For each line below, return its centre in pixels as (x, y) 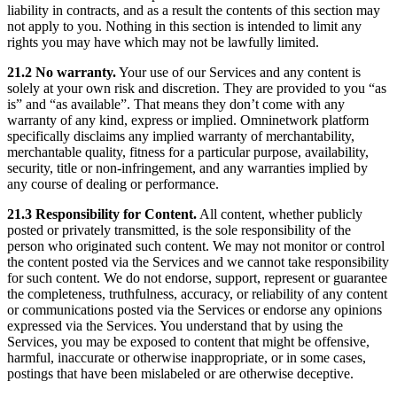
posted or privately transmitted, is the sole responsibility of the (179, 230)
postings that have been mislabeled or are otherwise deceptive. (180, 374)
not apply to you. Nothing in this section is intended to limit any (184, 27)
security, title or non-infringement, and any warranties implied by (187, 168)
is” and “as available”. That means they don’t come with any (176, 105)
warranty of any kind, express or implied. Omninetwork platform (188, 121)
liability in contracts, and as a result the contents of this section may (194, 11)
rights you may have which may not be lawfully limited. (163, 43)
